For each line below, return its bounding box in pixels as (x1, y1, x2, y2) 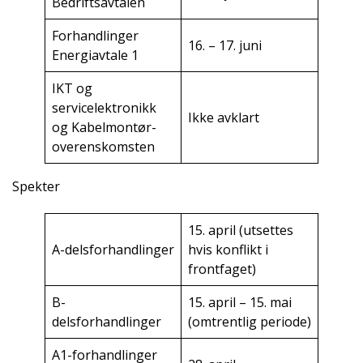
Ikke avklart (188, 109, 259, 127)
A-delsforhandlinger (52, 241, 174, 259)
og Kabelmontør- (52, 118, 156, 137)
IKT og (52, 79, 92, 98)
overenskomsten (52, 138, 155, 156)
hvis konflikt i (188, 241, 268, 259)
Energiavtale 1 (52, 46, 139, 65)
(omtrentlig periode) (188, 313, 311, 331)
